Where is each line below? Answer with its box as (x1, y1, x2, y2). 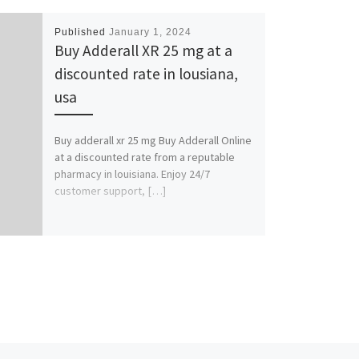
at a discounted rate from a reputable (54, 150, 235, 165)
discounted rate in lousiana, (54, 63, 238, 83)
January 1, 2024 (108, 26, 192, 38)
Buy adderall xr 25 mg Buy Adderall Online (54, 133, 252, 148)
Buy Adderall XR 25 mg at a (54, 40, 232, 60)
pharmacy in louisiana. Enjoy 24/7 (54, 167, 210, 182)
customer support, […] (54, 184, 166, 199)
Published (54, 26, 109, 38)
